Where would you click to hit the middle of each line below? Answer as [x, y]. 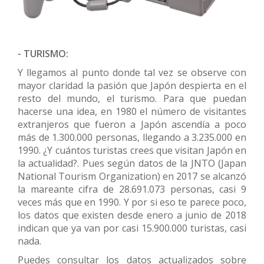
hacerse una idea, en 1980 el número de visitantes [132, 111]
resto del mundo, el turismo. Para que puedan [132, 98]
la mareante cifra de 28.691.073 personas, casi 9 [132, 189]
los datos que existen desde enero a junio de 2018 [132, 215]
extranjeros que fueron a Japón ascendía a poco [132, 124]
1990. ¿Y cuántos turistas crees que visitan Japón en [132, 150]
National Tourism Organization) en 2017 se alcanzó [132, 176]
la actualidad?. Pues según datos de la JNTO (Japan [132, 163]
